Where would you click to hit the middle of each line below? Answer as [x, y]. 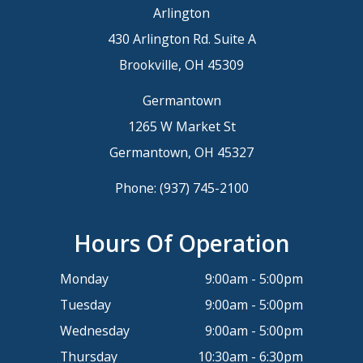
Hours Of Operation [181, 243]
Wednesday [95, 330]
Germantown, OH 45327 [181, 152]
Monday [84, 278]
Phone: [137, 188]
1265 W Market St [181, 126]
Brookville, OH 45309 [181, 64]
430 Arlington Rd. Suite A [181, 38]
